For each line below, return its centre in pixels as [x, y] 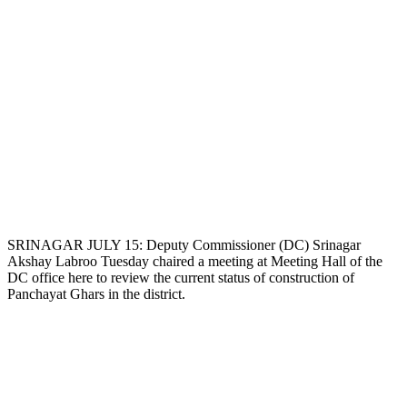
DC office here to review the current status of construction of [181, 277]
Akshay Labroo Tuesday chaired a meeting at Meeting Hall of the [195, 261]
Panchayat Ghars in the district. [96, 293]
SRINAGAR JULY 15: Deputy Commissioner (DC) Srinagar [184, 244]
